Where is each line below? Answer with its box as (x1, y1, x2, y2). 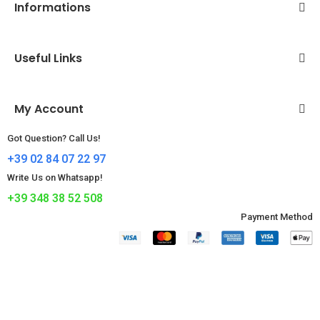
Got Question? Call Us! (7, 133, 101, 144)
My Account (14, 101, 84, 118)
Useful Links (14, 50, 82, 67)
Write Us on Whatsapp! (7, 172, 103, 184)
